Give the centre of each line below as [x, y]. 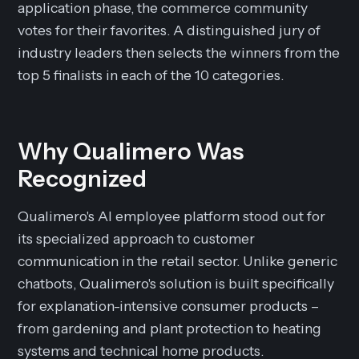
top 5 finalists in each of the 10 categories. [151, 75]
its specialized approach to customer [137, 238]
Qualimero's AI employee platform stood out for [172, 216]
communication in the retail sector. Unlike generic [178, 261]
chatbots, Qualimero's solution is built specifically [176, 283]
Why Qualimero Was [131, 151]
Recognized [83, 178]
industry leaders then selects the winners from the [179, 52]
